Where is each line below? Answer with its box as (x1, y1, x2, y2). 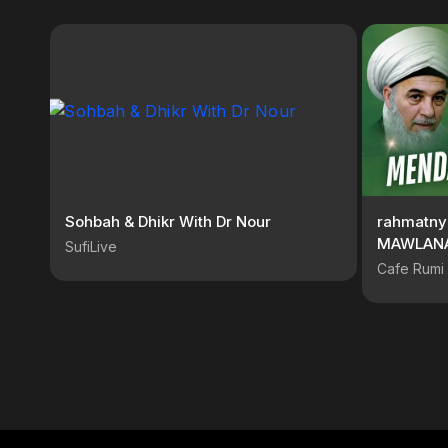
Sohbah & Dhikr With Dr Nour (65, 211, 271, 231)
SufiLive (65, 237, 117, 255)
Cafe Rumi (377, 259, 445, 277)
